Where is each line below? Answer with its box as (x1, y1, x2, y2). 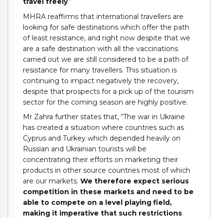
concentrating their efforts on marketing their (23, 155, 178, 164)
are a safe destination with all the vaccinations (23, 44, 178, 53)
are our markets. (23, 177, 80, 186)
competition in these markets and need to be (23, 187, 194, 197)
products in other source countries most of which (23, 166, 190, 175)
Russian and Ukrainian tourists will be (23, 145, 146, 154)
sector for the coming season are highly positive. (23, 97, 188, 107)
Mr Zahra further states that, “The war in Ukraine (23, 112, 185, 122)
